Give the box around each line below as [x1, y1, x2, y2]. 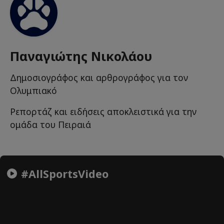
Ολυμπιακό [10, 84, 57, 97]
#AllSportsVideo [18, 166, 108, 181]
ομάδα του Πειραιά [10, 118, 91, 131]
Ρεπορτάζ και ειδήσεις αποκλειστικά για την [10, 105, 196, 118]
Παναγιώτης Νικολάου [10, 47, 152, 65]
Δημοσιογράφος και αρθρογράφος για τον [10, 71, 188, 84]
